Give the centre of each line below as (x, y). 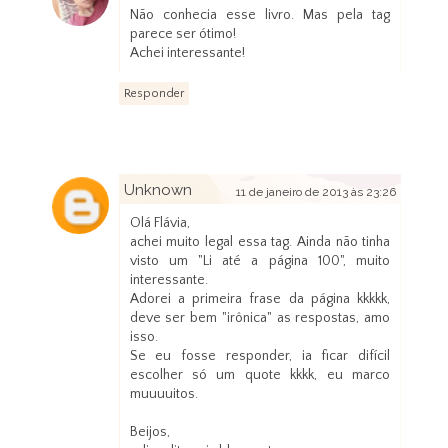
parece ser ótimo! (182, 34)
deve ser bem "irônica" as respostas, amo (260, 318)
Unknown (157, 190)
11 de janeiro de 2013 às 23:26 (316, 192)
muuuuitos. (163, 394)
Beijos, (149, 432)
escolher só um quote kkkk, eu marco (260, 375)
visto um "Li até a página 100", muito (260, 261)
